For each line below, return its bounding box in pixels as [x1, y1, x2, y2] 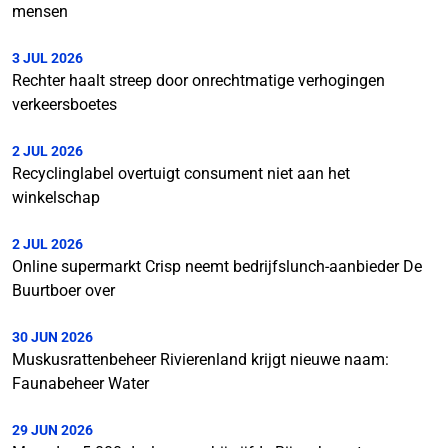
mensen [12, 2, 68, 21]
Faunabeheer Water [12, 374, 149, 393]
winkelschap [12, 188, 100, 207]
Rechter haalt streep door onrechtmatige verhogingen [12, 71, 385, 90]
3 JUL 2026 [12, 50, 83, 66]
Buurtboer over [12, 281, 115, 300]
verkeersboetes [12, 95, 117, 114]
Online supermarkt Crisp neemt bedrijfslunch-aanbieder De [12, 257, 422, 276]
